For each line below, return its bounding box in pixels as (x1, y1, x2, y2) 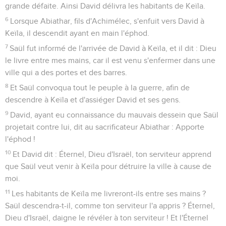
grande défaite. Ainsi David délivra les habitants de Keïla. (5, 2, 205, 10)
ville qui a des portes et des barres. (5, 68, 127, 77)
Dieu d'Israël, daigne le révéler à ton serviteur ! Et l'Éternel (5, 213, 208, 222)
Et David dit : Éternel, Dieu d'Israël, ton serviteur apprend (13, 150, 212, 158)
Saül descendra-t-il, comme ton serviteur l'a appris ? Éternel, (5, 201, 215, 210)
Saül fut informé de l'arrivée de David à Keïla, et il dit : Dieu (10, 44, 217, 52)
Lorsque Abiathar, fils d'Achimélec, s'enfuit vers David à (10, 17, 205, 25)
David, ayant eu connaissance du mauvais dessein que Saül (10, 110, 219, 119)
